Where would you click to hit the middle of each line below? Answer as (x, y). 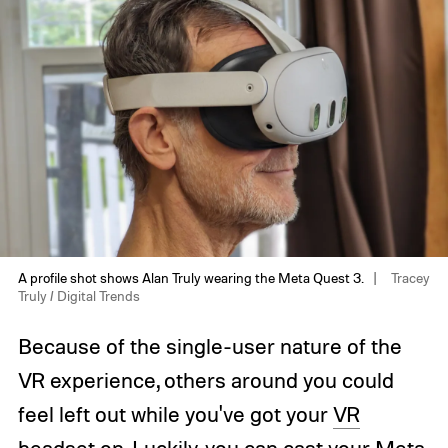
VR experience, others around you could (205, 379)
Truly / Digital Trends (78, 295)
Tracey (408, 277)
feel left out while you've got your (175, 413)
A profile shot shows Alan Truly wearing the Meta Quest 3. (191, 277)
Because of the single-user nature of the (209, 345)
